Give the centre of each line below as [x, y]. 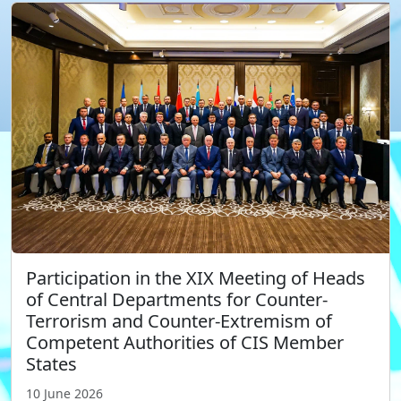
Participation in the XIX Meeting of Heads [196, 278]
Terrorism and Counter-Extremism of [179, 321]
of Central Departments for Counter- [177, 300]
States [51, 364]
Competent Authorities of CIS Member [185, 343]
